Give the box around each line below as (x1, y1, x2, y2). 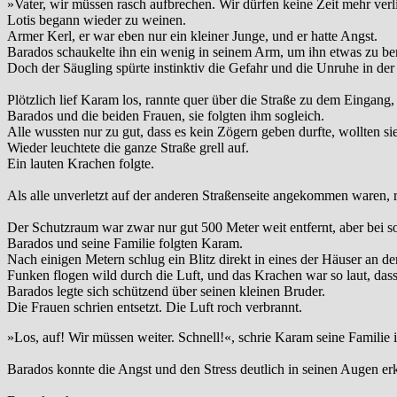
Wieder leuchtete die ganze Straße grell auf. (7, 140, 249, 156)
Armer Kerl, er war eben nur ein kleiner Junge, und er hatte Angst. (7, 28, 378, 44)
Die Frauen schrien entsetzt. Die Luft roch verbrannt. (7, 300, 302, 315)
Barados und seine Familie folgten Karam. (7, 236, 243, 252)
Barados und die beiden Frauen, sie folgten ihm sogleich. (7, 108, 324, 124)
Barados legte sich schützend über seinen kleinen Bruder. (7, 284, 325, 300)
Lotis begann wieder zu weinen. (7, 12, 186, 28)
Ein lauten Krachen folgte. (7, 156, 154, 172)
